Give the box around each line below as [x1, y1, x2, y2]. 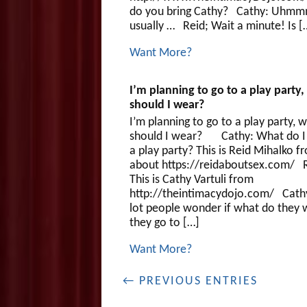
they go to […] [129, 216, 199, 230]
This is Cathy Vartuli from [129, 173, 254, 186]
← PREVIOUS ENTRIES [122, 274, 258, 288]
